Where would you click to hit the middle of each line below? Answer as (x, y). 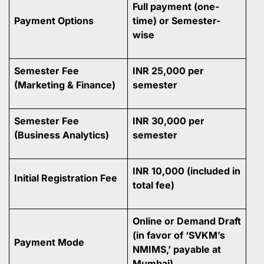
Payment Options (54, 20)
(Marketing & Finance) (65, 85)
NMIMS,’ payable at (177, 249)
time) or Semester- (176, 20)
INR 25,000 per (168, 70)
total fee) (154, 185)
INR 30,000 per (169, 121)
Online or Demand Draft (187, 221)
